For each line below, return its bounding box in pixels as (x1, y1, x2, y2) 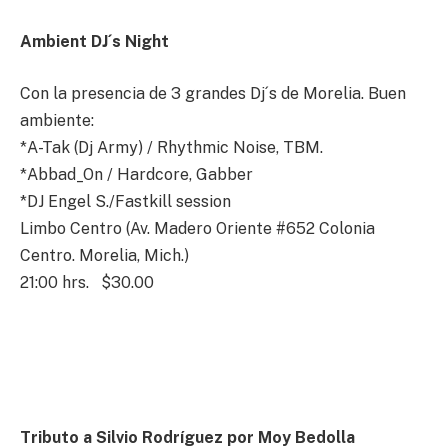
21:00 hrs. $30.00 (20, 272, 154, 292)
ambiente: (20, 110, 94, 130)
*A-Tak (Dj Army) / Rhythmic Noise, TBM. (20, 137, 323, 157)
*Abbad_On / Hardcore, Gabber (20, 164, 253, 184)
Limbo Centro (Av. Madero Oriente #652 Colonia (20, 218, 375, 238)
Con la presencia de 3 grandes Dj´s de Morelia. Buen (20, 83, 406, 103)
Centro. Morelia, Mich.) (20, 245, 189, 265)
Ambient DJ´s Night (20, 32, 169, 52)
